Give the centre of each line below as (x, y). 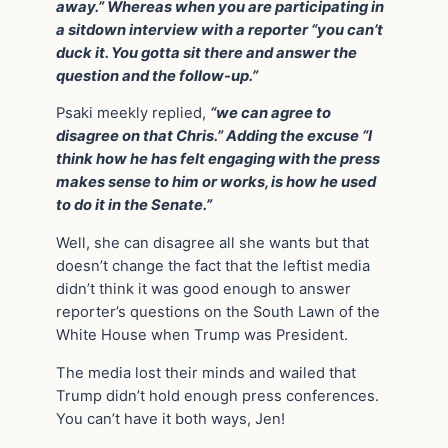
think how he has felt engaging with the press (218, 159)
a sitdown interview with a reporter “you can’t (219, 29)
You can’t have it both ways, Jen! (170, 419)
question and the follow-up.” (157, 75)
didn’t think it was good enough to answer (203, 289)
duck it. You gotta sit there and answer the (206, 52)
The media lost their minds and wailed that (206, 373)
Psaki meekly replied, (133, 113)
